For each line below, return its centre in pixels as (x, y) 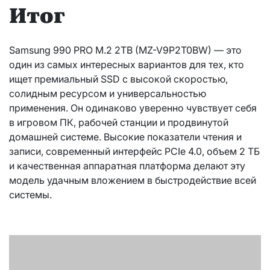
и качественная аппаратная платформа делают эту (127, 166)
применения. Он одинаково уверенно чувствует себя (133, 108)
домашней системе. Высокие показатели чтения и (125, 137)
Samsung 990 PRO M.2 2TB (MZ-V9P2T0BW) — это (125, 50)
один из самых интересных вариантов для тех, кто (127, 65)
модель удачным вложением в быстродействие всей (133, 181)
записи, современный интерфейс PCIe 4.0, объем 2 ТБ (134, 152)
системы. (30, 195)
